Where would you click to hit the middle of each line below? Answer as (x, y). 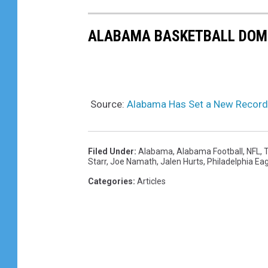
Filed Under (111, 152)
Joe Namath (133, 162)
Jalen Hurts (182, 162)
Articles (151, 182)
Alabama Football (210, 152)
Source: (107, 104)
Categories (110, 182)
